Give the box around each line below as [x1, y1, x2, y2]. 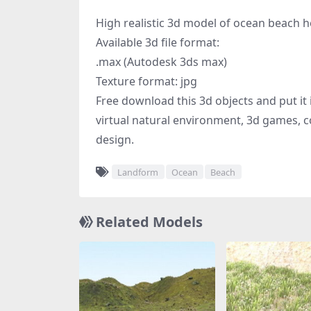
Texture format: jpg [96, 74, 197, 90]
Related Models [96, 212, 203, 232]
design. [96, 132, 134, 148]
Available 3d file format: [96, 35, 219, 51]
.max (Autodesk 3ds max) [96, 54, 227, 70]
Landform [117, 165, 159, 178]
